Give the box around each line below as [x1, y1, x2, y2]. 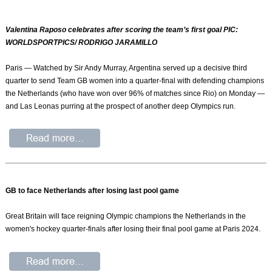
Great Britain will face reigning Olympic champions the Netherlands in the [5, 212, 246, 221]
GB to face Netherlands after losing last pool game [5, 186, 180, 195]
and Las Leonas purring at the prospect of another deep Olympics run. [5, 101, 236, 110]
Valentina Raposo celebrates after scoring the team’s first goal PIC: [5, 25, 239, 34]
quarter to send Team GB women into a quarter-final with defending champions [5, 76, 265, 85]
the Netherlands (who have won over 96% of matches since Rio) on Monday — [5, 89, 265, 98]
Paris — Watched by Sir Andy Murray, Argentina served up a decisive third [5, 63, 248, 72]
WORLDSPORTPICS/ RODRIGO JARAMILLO [5, 38, 158, 47]
